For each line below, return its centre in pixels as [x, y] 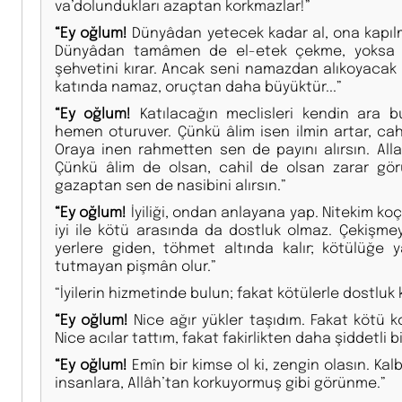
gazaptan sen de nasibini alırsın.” [170, 184]
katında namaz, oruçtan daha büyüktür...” [198, 85]
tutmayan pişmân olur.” [135, 265]
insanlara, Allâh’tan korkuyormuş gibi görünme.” [220, 381]
